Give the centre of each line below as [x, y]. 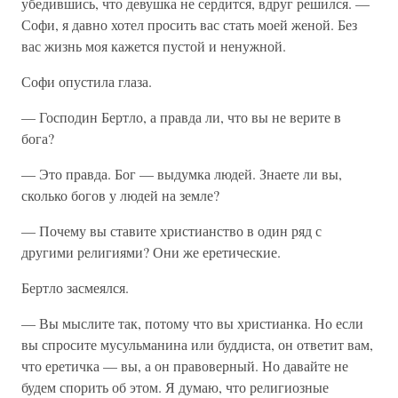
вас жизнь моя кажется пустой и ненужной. [154, 46]
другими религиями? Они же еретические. [151, 252]
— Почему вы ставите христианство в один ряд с [171, 231]
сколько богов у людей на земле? [120, 195]
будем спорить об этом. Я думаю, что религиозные [175, 387]
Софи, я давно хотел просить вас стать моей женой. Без [189, 24]
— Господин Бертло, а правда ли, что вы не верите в [181, 117]
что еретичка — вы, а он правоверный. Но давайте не [185, 366]
